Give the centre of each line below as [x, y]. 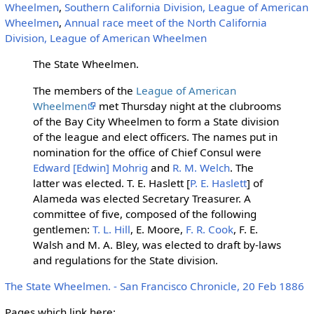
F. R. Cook [209, 229]
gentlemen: [62, 229]
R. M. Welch [201, 167]
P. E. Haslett [218, 183]
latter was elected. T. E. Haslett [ [111, 183]
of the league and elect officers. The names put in [155, 136]
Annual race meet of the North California [165, 23]
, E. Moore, [158, 229]
